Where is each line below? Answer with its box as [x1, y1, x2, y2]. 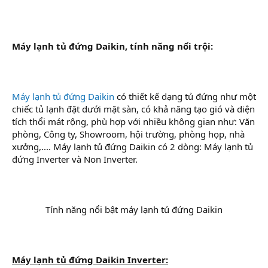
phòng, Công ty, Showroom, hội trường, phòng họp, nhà [12, 127, 245, 140]
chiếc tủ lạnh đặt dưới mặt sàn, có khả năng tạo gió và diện [12, 102, 255, 115]
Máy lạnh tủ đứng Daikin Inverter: [12, 253, 168, 266]
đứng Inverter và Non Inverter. [12, 153, 138, 165]
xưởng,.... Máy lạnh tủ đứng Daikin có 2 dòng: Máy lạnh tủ [12, 140, 253, 153]
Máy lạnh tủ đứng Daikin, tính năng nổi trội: [12, 39, 213, 52]
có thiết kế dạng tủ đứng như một [114, 90, 256, 102]
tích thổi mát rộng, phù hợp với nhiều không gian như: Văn [12, 115, 255, 127]
